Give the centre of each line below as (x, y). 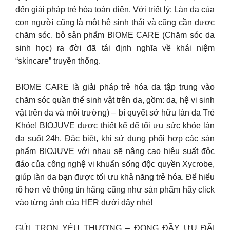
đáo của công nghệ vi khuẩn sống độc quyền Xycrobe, (115, 164)
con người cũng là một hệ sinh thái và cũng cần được (115, 22)
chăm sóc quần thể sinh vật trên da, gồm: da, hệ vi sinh (115, 100)
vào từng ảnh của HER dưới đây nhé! (84, 202)
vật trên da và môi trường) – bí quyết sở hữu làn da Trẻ (115, 112)
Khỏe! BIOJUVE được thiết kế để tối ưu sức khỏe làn (115, 125)
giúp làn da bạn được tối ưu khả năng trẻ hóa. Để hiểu (115, 177)
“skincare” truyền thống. (58, 61)
